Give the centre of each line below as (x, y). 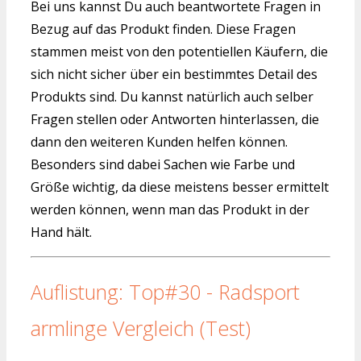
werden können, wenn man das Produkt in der (170, 209)
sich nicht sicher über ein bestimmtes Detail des (174, 74)
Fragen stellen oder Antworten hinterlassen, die (175, 119)
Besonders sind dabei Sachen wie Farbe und (163, 164)
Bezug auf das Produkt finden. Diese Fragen (163, 29)
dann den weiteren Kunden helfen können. (159, 141)
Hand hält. (61, 232)
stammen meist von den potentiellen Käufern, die (179, 51)
